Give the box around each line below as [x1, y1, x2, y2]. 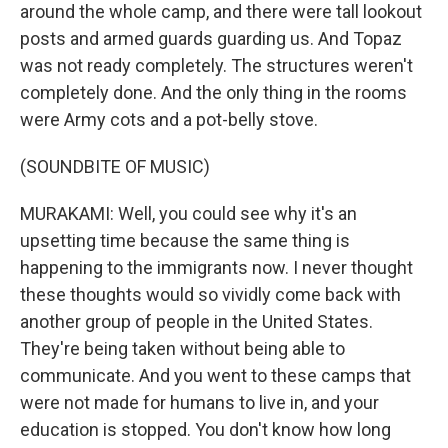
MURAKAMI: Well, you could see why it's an [20, 203, 357, 224]
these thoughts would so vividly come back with [20, 284, 401, 305]
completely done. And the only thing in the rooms [20, 82, 407, 103]
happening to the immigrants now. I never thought [20, 257, 413, 278]
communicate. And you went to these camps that [20, 365, 411, 386]
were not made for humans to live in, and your [20, 392, 379, 413]
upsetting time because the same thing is [20, 230, 350, 251]
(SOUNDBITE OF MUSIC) [20, 156, 210, 177]
